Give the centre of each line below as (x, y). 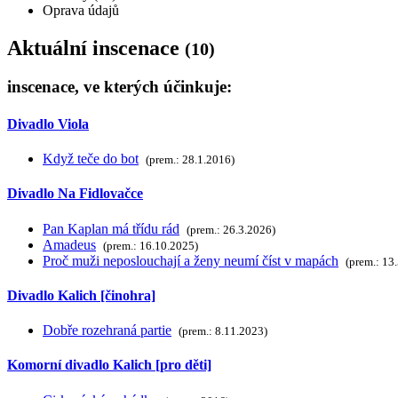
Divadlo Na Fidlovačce (75, 194)
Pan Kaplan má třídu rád (111, 228)
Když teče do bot (91, 158)
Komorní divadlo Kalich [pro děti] (109, 365)
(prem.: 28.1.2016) (190, 159)
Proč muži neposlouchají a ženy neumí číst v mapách (191, 260)
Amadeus (69, 244)
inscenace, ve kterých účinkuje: (119, 87)
